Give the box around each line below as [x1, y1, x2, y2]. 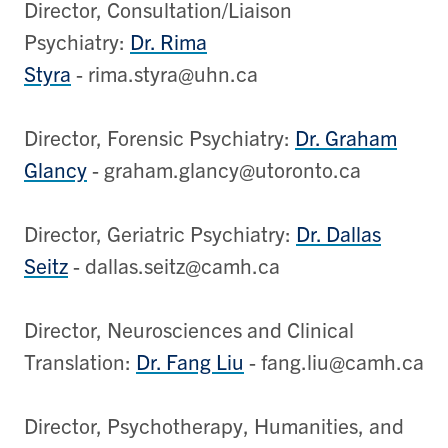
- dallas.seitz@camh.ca [68, 251, 280, 278]
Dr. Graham [295, 123, 397, 150]
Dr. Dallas [296, 219, 381, 246]
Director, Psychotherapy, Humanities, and [24, 411, 404, 438]
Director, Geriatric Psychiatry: [24, 219, 296, 246]
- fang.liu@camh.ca [244, 347, 424, 374]
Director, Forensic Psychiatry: [24, 123, 295, 150]
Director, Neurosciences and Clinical [24, 315, 354, 342]
